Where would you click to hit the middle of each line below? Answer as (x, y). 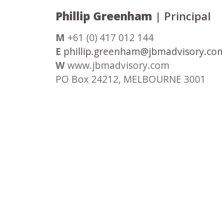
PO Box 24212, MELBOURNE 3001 (131, 79)
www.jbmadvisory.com (117, 65)
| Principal (183, 16)
